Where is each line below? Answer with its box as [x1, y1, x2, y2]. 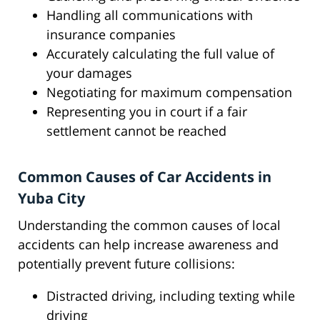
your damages [46, 64, 132, 82]
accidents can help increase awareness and [18, 236, 279, 254]
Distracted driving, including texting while [46, 287, 295, 305]
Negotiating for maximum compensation [46, 84, 292, 101]
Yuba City [18, 189, 85, 209]
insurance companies [46, 26, 176, 44]
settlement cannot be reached [46, 122, 226, 140]
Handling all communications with [46, 6, 253, 24]
